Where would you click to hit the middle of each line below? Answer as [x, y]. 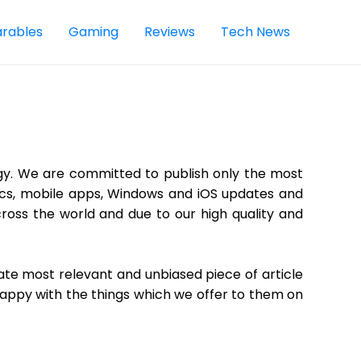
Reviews [170, 32]
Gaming [93, 32]
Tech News [255, 32]
